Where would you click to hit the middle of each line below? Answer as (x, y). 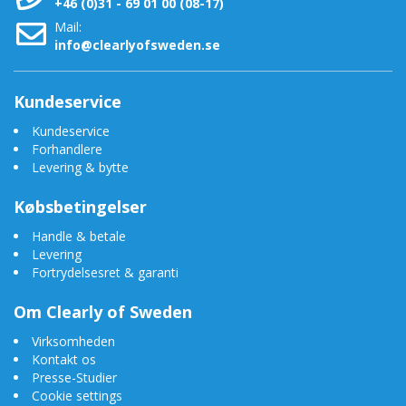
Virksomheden (73, 341)
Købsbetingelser (80, 206)
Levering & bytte (80, 167)
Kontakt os (64, 359)
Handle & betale (79, 236)
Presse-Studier (74, 377)
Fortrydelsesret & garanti (105, 272)
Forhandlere (67, 149)
